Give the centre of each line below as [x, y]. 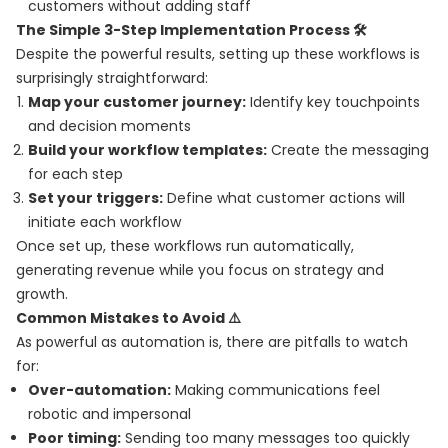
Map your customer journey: [137, 102]
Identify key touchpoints [333, 102]
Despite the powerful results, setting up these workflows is [218, 54]
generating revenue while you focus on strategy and [200, 270]
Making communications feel [275, 390]
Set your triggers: [95, 198]
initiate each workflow [104, 222]
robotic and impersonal [109, 414]
